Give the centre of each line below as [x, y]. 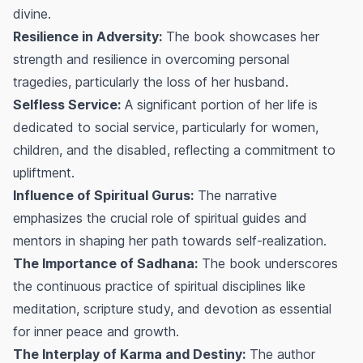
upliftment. [44, 173]
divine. [32, 14]
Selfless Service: [67, 105]
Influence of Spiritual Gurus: [103, 196]
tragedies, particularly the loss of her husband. [151, 82]
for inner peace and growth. [96, 332]
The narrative [235, 196]
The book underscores [268, 264]
